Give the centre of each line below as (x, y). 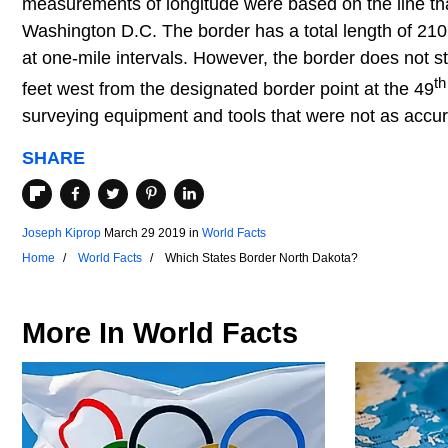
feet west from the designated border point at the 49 (228, 88)
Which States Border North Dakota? (261, 258)
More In (77, 333)
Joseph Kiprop (61, 233)
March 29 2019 (145, 233)
